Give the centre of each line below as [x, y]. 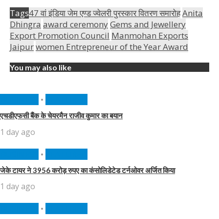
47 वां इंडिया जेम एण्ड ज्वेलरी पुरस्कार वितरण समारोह [105, 13]
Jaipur [22, 47]
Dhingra [25, 24]
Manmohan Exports [150, 36]
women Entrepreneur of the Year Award [112, 47]
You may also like [41, 67]
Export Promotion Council [60, 36]
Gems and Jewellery [148, 24]
